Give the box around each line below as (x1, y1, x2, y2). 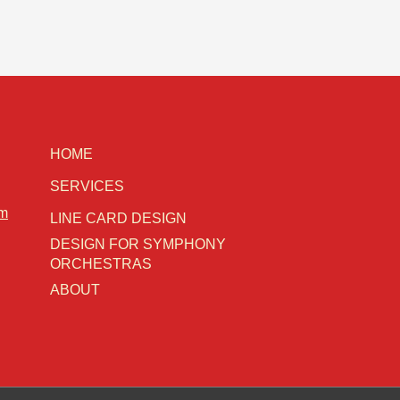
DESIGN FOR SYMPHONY (50, 237, 226, 253)
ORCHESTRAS (50, 256, 152, 272)
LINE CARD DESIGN (50, 211, 187, 227)
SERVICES (50, 179, 124, 195)
